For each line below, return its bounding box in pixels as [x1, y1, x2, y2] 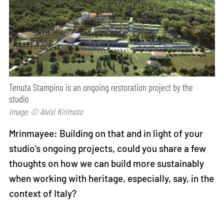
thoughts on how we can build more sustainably [9, 157, 204, 169]
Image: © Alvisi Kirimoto [9, 105, 83, 117]
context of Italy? [9, 187, 77, 199]
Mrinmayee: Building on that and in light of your [9, 127, 203, 139]
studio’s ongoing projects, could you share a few [9, 142, 206, 154]
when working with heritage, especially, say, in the [9, 172, 214, 184]
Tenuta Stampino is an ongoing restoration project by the [9, 81, 193, 93]
